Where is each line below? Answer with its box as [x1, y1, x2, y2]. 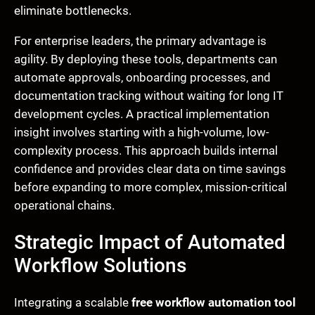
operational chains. [14, 198, 115, 212]
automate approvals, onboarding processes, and [14, 70, 271, 84]
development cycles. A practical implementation [14, 106, 269, 121]
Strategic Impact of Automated [14, 230, 285, 254]
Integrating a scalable [14, 295, 131, 309]
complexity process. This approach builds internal [14, 143, 278, 157]
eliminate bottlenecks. [14, 4, 131, 18]
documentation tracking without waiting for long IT [14, 88, 283, 103]
